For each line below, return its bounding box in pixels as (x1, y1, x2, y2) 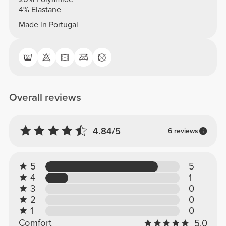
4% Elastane (18, 5, 61, 15)
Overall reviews (9, 91, 82, 104)
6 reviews (167, 126, 198, 135)
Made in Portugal (18, 19, 78, 30)
